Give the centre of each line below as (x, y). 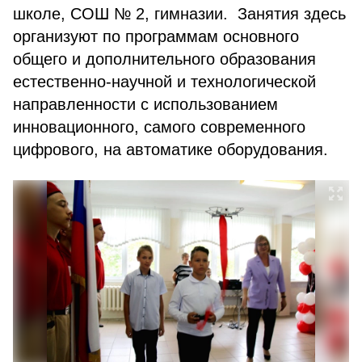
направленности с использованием (145, 104)
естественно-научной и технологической (164, 82)
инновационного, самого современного (159, 127)
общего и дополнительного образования (164, 59)
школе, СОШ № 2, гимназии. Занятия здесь (179, 14)
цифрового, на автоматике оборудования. (170, 149)
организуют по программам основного (156, 36)
